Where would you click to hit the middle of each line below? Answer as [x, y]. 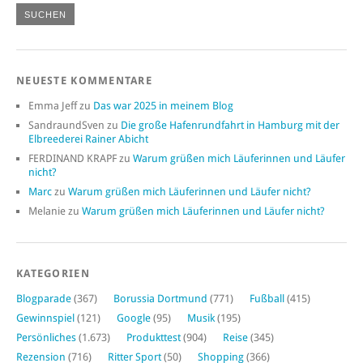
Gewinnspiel [45, 318]
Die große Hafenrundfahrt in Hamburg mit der [230, 126]
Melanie [47, 211]
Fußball [267, 299]
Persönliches [46, 338]
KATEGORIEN [53, 274]
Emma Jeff [53, 106]
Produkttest [154, 338]
